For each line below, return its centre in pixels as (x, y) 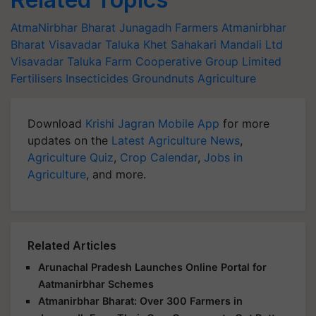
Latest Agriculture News (176, 140)
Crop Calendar (159, 157)
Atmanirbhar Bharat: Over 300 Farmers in (140, 301)
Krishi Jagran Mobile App (152, 123)
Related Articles (72, 245)
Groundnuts (163, 78)
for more (244, 123)
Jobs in (223, 157)
